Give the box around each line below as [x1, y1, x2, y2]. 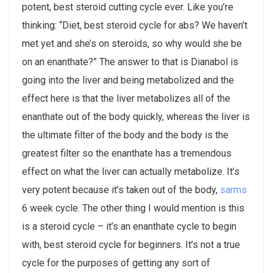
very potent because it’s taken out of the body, [22, 183, 220, 196]
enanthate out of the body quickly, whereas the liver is [22, 110, 250, 122]
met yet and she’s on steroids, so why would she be [22, 37, 242, 49]
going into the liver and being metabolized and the [22, 74, 234, 86]
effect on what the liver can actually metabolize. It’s [22, 165, 239, 177]
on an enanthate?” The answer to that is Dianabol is [22, 55, 238, 68]
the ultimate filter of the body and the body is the [22, 129, 229, 141]
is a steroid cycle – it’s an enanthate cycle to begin [22, 220, 236, 232]
